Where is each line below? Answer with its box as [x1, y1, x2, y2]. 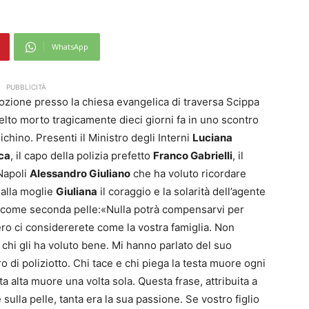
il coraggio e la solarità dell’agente [97, 185, 266, 199]
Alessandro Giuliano [30, 167, 130, 181]
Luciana [192, 131, 232, 145]
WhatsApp [52, 41, 88, 52]
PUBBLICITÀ [6, 83, 46, 92]
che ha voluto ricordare [130, 167, 246, 181]
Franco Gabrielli [153, 149, 232, 163]
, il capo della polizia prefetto [10, 149, 153, 163]
